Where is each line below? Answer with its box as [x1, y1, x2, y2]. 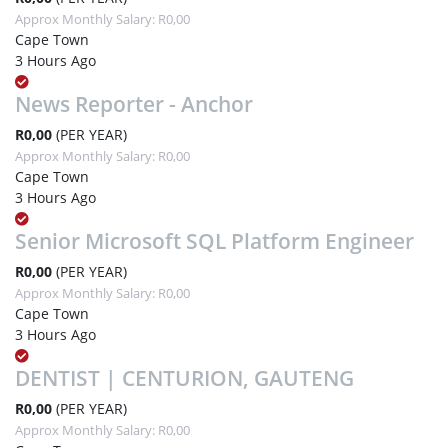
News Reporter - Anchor [15, 89, 253, 118]
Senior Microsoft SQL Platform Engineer [15, 226, 414, 255]
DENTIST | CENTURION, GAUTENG [15, 363, 354, 392]
